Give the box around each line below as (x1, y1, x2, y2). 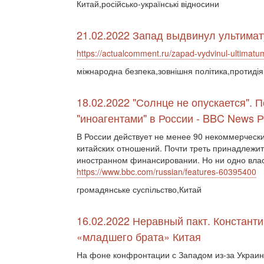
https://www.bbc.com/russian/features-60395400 (77, 166, 256, 177)
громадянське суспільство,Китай (77, 183, 202, 195)
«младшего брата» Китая (77, 229, 201, 244)
